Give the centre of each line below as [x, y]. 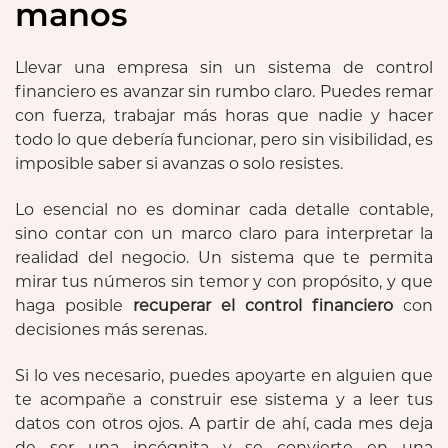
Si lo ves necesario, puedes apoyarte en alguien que [224, 375]
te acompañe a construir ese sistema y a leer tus [224, 399]
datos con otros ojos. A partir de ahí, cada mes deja [224, 423]
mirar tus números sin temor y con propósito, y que [224, 281]
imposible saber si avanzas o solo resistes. [179, 163]
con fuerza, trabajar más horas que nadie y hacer [224, 115]
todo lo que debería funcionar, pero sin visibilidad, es [224, 139]
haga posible [74, 305]
